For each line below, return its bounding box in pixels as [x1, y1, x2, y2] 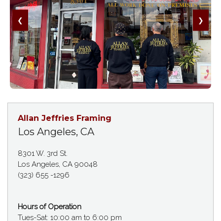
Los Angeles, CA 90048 [18, 159, 98, 169]
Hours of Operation [18, 202, 81, 211]
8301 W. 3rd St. [18, 148, 68, 158]
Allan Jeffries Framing [18, 113, 111, 123]
